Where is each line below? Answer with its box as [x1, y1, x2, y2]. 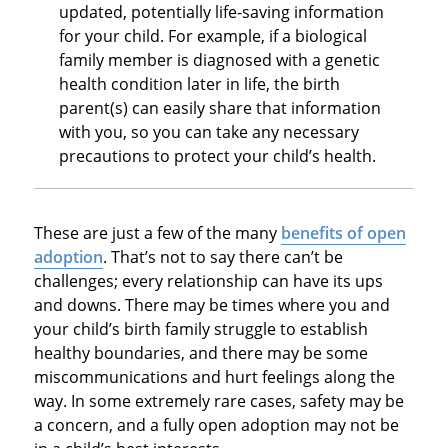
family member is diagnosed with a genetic [58, 48, 380, 71]
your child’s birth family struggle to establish [33, 317, 368, 340]
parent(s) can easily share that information [58, 96, 381, 119]
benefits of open [280, 221, 406, 244]
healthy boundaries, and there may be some [33, 341, 368, 364]
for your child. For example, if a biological [58, 24, 367, 47]
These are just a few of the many [33, 221, 281, 244]
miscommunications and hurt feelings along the [33, 365, 395, 388]
